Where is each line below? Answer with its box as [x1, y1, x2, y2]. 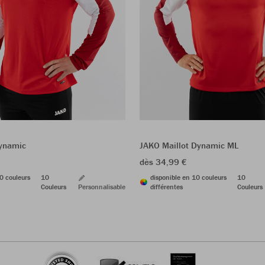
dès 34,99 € [140, 156, 187, 167]
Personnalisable [78, 182, 125, 191]
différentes [150, 182, 183, 191]
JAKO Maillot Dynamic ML [140, 139, 238, 151]
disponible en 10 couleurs [150, 172, 227, 182]
